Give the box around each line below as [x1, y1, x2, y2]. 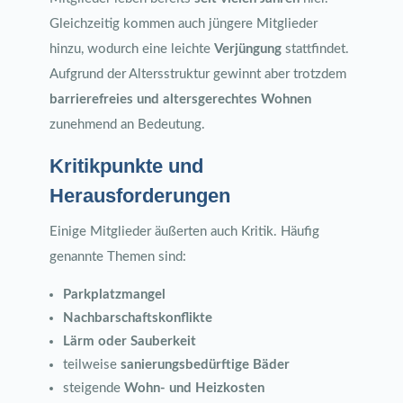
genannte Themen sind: [49, 250, 186, 264]
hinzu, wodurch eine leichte [49, 42, 214, 56]
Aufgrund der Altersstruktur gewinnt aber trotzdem [49, 67, 346, 81]
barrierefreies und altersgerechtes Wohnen [49, 93, 311, 106]
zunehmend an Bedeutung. [49, 118, 205, 131]
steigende [62, 381, 124, 395]
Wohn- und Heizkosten [123, 381, 264, 395]
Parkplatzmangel [62, 288, 166, 301]
